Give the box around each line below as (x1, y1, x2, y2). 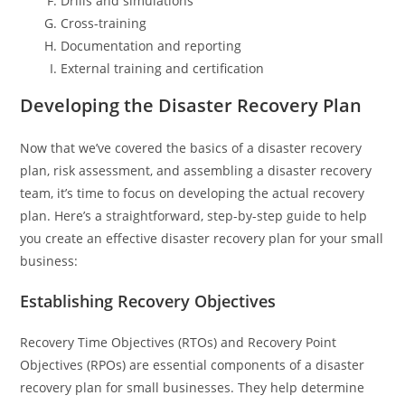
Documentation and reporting (61, 36, 242, 54)
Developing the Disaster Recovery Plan (20, 92, 363, 118)
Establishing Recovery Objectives (20, 289, 277, 312)
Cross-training (61, 14, 147, 32)
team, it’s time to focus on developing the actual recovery (20, 184, 365, 202)
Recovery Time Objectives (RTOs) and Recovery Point (20, 333, 337, 351)
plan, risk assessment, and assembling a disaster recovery (20, 161, 372, 179)
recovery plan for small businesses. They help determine (20, 378, 365, 396)
